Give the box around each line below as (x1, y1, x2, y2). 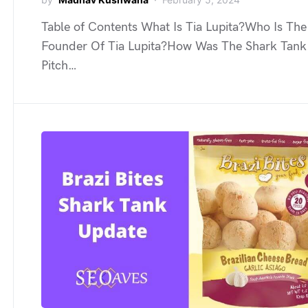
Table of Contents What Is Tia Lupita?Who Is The (41, 20, 307, 34)
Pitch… (41, 58, 77, 73)
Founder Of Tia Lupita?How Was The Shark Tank (41, 39, 307, 54)
